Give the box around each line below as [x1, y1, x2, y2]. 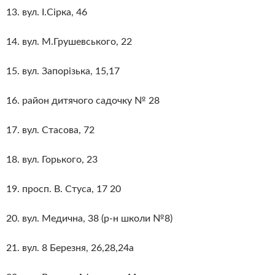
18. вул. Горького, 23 [6, 154, 98, 165]
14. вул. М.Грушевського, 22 [6, 36, 132, 47]
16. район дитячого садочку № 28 [6, 95, 160, 106]
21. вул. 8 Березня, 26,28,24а [6, 242, 134, 253]
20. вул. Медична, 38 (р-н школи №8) [6, 213, 172, 223]
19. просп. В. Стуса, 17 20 [6, 184, 121, 194]
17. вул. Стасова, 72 [6, 125, 95, 135]
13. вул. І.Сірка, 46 [6, 7, 87, 17]
